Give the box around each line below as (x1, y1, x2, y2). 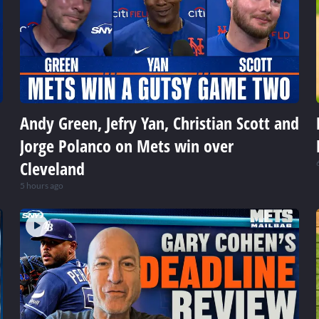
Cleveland (20, 157, 85, 181)
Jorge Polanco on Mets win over (20, 134, 234, 158)
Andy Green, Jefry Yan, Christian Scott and (20, 111, 299, 135)
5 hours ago (20, 180, 63, 192)
